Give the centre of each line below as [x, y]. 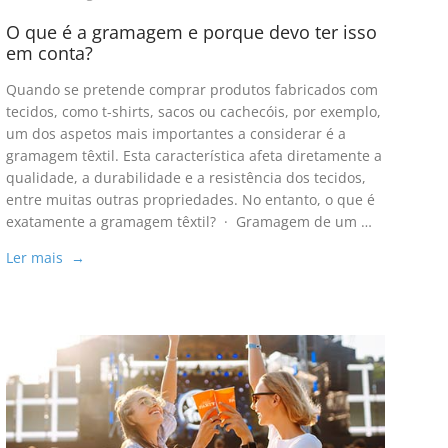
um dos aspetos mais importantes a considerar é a [175, 134]
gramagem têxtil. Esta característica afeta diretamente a [193, 156]
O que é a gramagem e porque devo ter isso [191, 32]
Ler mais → [45, 258]
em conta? [49, 53]
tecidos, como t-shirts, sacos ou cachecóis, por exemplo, [193, 112]
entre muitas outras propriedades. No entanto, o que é [190, 200]
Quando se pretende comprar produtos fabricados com [191, 90]
